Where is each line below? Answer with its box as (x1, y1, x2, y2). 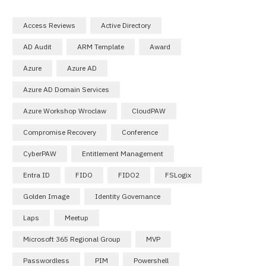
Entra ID (23, 170, 50, 179)
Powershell (134, 255, 169, 265)
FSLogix (165, 170, 191, 179)
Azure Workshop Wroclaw (23, 106, 106, 115)
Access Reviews (23, 20, 75, 30)
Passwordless (23, 255, 69, 265)
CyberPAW (23, 148, 56, 158)
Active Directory (101, 20, 151, 30)
